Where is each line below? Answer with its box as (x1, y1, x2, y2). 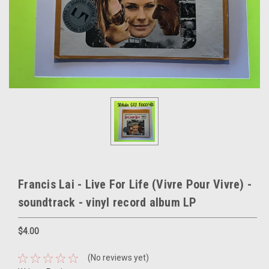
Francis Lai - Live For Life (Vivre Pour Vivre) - (18, 177, 252, 192)
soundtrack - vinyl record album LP (18, 195, 197, 210)
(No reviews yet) (87, 253, 149, 263)
